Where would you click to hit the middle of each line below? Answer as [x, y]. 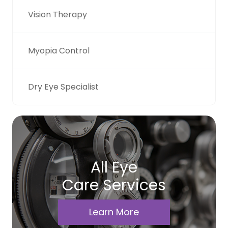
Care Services [114, 185]
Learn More [114, 212]
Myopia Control [59, 51]
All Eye [114, 167]
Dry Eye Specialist [63, 87]
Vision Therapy [58, 15]
